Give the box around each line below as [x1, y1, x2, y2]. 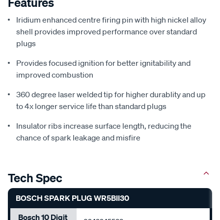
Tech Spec [8, 170, 62, 185]
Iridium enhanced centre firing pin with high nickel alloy [16, 14, 206, 25]
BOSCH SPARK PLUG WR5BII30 [16, 192, 129, 203]
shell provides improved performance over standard [16, 26, 197, 36]
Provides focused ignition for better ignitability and [16, 57, 191, 68]
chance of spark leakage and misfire [16, 132, 140, 142]
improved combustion [16, 69, 93, 80]
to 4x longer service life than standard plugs [16, 101, 166, 111]
